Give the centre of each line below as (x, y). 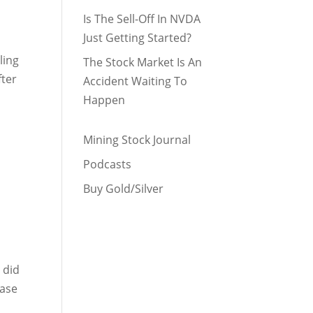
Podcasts (108, 164)
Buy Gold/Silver (124, 189)
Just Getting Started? (138, 38)
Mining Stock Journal (137, 140)
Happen (104, 100)
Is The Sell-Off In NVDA (142, 19)
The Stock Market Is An (143, 62)
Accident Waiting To (136, 81)
